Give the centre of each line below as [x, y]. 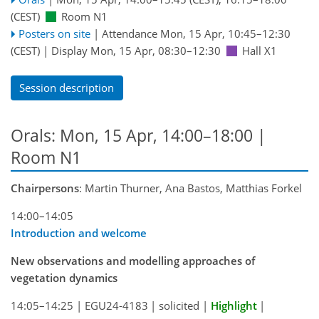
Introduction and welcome [79, 233]
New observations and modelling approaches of [133, 261]
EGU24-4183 [116, 306]
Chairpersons [45, 188]
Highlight [234, 306]
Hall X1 [260, 51]
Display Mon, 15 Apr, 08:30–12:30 [136, 51]
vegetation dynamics [64, 278]
